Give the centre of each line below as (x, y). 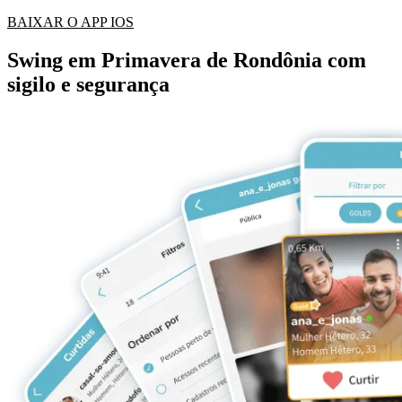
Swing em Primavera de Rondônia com (187, 60)
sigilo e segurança (88, 84)
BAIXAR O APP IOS (70, 22)
